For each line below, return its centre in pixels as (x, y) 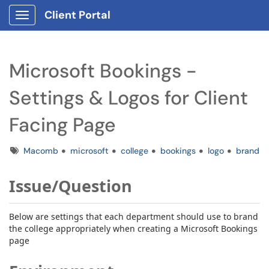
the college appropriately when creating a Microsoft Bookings (133, 228)
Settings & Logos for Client (128, 98)
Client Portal (77, 15)
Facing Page (62, 125)
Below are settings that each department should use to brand (134, 216)
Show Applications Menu (69, 25)
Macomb (41, 151)
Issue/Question (71, 186)
